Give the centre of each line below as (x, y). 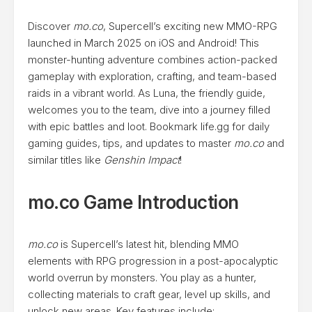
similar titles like (66, 160)
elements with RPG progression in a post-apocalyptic (153, 261)
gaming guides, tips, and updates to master (131, 143)
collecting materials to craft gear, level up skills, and (149, 294)
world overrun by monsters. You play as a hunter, (142, 278)
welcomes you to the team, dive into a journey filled (149, 110)
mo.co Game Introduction (133, 202)
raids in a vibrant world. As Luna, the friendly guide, (147, 93)
